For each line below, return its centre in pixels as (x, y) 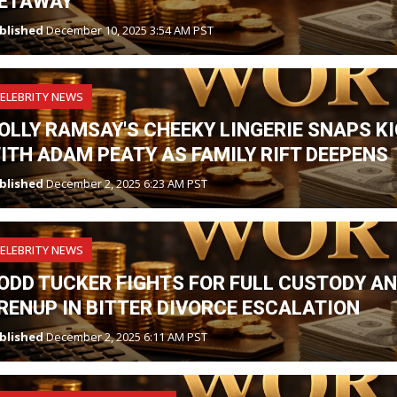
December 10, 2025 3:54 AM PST (129, 31)
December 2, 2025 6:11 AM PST (126, 337)
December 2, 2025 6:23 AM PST (126, 184)
